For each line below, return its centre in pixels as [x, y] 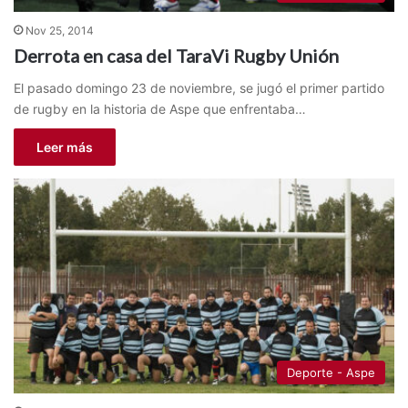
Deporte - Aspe [331, 372]
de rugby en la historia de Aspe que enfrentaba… [160, 108]
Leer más [65, 147]
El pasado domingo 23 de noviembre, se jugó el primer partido [199, 87]
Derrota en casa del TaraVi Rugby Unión [176, 55]
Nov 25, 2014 [60, 30]
